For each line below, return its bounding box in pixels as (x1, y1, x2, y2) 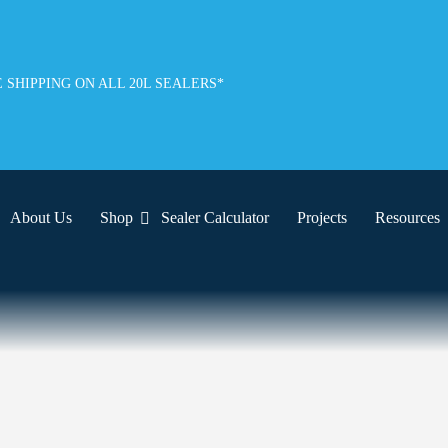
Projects (297, 209, 347, 226)
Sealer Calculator (161, 209, 269, 226)
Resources (375, 209, 440, 226)
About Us (10, 209, 72, 226)
